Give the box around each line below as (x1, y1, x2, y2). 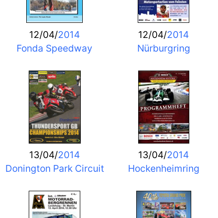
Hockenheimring (127, 163, 200, 175)
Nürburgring (137, 42, 190, 54)
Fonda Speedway (17, 42, 92, 54)
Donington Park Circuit (5, 163, 104, 175)
